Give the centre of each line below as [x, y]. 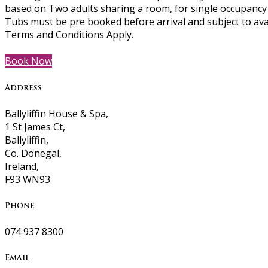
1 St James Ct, [35, 127]
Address [23, 87]
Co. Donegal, [33, 153]
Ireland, [22, 166]
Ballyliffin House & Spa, [57, 113]
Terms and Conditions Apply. [69, 35]
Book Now [28, 61]
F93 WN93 [28, 179]
